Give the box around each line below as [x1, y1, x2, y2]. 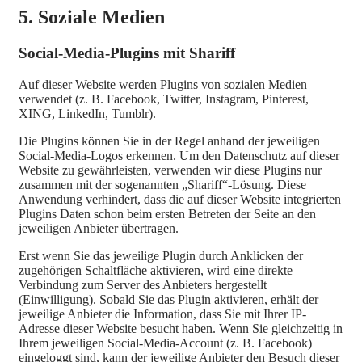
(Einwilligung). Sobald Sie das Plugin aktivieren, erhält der [19, 292, 318, 306]
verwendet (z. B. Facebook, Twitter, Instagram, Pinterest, [19, 91, 309, 106]
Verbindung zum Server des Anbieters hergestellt [19, 277, 267, 292]
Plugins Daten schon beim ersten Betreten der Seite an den [19, 206, 316, 221]
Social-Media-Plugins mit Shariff [19, 44, 235, 62]
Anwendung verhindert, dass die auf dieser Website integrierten [19, 192, 341, 206]
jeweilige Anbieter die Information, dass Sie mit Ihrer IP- [19, 306, 306, 321]
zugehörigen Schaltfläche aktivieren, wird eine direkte [19, 263, 293, 277]
